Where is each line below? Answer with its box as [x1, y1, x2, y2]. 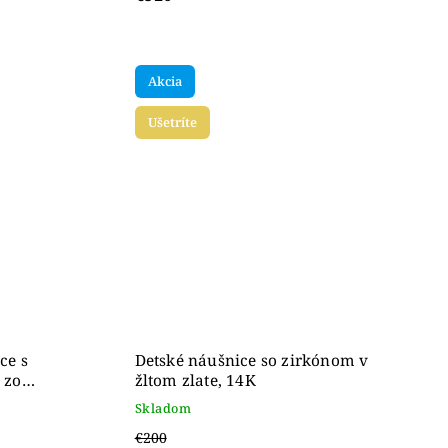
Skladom [134, 399, 192, 417]
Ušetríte [147, 113, 197, 131]
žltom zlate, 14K [134, 369, 256, 391]
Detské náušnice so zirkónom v [134, 349, 369, 371]
